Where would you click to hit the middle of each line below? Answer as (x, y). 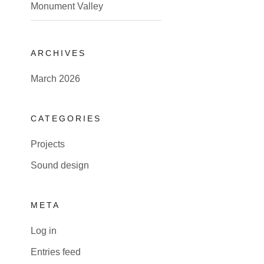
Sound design (60, 165)
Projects (48, 144)
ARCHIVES (58, 53)
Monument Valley (67, 6)
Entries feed (56, 252)
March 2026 (55, 79)
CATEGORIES (66, 118)
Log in (44, 231)
